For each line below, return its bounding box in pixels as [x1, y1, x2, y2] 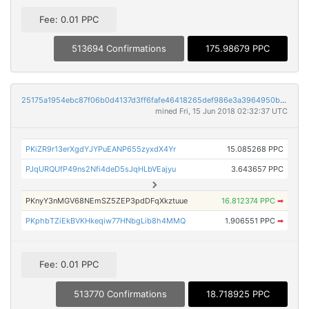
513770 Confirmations [74, 288, 167, 299]
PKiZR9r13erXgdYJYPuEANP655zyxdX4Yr [26, 144, 177, 154]
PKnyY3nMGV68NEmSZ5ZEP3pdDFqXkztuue [26, 196, 188, 206]
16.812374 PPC [221, 196, 277, 206]
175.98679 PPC [206, 43, 270, 54]
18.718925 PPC [206, 288, 270, 299]
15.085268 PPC [226, 144, 283, 154]
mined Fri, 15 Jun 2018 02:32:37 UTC [155, 106, 288, 117]
